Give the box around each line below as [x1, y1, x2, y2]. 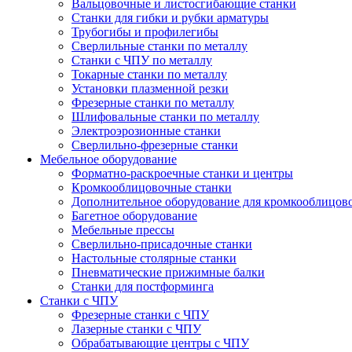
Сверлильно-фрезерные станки [71, 138, 238, 152]
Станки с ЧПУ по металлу [71, 53, 212, 67]
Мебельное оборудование [40, 152, 177, 166]
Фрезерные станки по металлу [71, 96, 234, 109]
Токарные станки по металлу [71, 68, 227, 81]
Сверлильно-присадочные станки [71, 237, 252, 251]
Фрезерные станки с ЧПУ [71, 308, 209, 321]
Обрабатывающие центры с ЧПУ [71, 336, 249, 350]
